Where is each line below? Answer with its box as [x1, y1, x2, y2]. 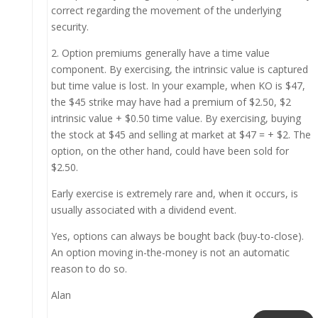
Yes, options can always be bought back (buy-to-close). [50, 229, 304, 243]
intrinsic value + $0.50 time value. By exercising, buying [50, 111, 301, 125]
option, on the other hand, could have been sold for [50, 143, 289, 158]
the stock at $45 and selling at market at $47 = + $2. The [50, 127, 311, 141]
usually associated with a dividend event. [50, 202, 236, 216]
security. [50, 19, 89, 33]
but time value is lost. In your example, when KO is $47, [50, 78, 305, 92]
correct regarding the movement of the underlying [50, 3, 281, 17]
